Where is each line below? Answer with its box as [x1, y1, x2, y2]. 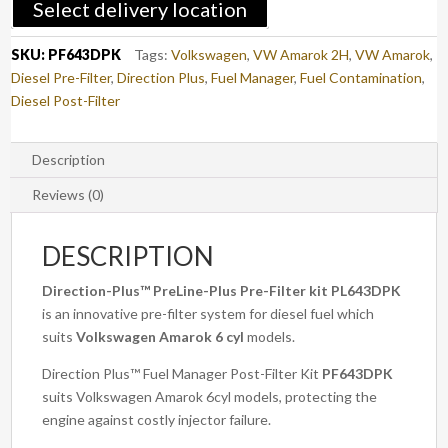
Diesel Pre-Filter [11, 69, 112, 87]
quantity [10, 59, 64, 77]
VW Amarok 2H [253, 46, 350, 64]
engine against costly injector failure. [42, 411, 272, 429]
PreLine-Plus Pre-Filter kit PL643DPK [153, 282, 402, 300]
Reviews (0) [32, 186, 105, 204]
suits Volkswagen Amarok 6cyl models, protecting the [42, 388, 378, 406]
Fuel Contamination [300, 69, 423, 87]
